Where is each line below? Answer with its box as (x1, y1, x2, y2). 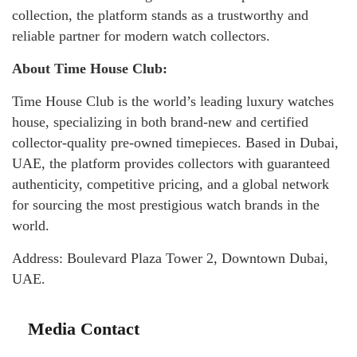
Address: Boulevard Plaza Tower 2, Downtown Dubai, (12, 249, 328, 266)
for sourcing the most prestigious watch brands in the (12, 196, 320, 213)
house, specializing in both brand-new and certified (12, 113, 308, 130)
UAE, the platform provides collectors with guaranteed (12, 155, 330, 171)
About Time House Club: (12, 60, 167, 76)
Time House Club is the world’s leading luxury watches (12, 92, 334, 109)
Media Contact (28, 318, 139, 339)
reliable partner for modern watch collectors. (12, 27, 270, 44)
